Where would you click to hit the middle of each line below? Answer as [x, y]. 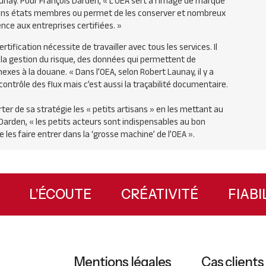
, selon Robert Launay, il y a [164, 72]
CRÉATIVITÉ [181, 194]
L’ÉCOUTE [82, 194]
